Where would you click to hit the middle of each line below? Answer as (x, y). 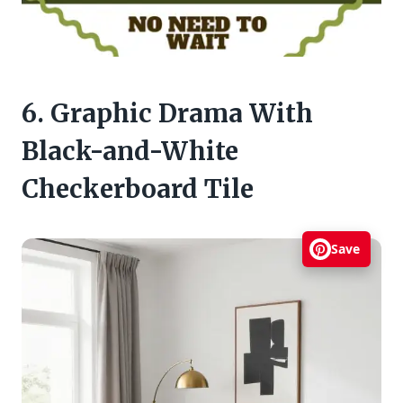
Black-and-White (130, 151)
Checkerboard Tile (138, 188)
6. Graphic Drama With (167, 113)
